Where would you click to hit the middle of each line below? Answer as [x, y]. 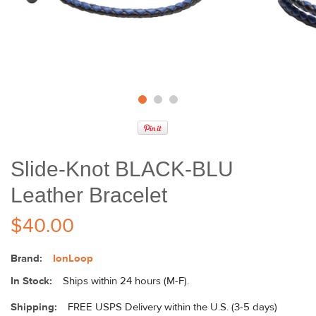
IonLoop [73, 259]
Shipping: [34, 307]
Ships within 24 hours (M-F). [126, 281]
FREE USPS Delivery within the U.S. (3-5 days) [172, 307]
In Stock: [31, 281]
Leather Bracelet [89, 195]
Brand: [26, 259]
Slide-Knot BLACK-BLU [122, 169]
